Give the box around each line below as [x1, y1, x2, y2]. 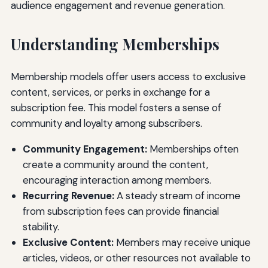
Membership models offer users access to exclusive [10, 70, 246, 84]
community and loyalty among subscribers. [10, 117, 202, 130]
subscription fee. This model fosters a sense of [10, 101, 221, 115]
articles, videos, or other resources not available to [22, 251, 251, 265]
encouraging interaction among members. [22, 173, 211, 187]
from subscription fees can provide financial [22, 205, 219, 218]
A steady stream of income [114, 189, 240, 203]
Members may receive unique [113, 236, 251, 249]
